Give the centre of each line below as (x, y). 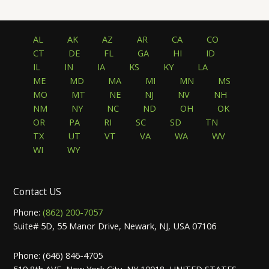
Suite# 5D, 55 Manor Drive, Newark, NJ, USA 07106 (115, 226)
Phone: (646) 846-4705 (58, 255)
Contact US (38, 192)
